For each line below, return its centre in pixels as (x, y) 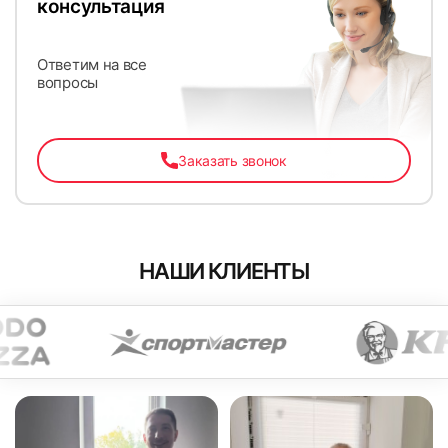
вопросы (67, 82)
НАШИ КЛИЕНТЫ (224, 271)
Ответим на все (92, 64)
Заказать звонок (232, 161)
